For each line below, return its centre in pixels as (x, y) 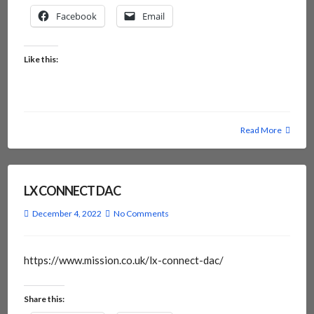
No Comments (141, 214)
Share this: (44, 299)
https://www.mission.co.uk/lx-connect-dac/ (123, 260)
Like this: (41, 60)
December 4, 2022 (67, 214)
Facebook (76, 16)
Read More (261, 130)
